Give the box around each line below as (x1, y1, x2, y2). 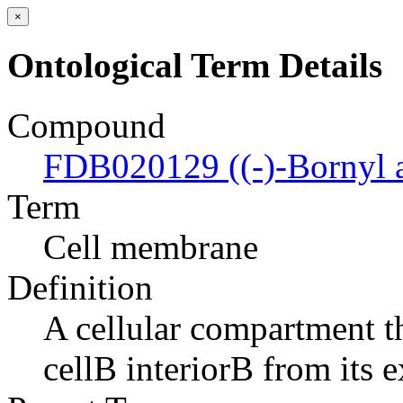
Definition (7, 267, 153, 307)
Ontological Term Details (7, 46, 382, 85)
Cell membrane (43, 227, 258, 266)
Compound (7, 105, 166, 145)
